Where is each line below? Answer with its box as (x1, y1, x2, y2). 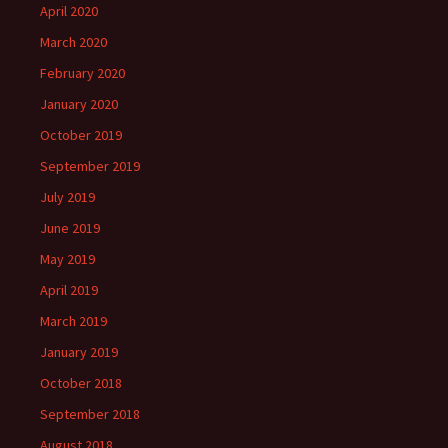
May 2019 (40, 250, 95, 269)
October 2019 (40, 126, 122, 145)
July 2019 (40, 188, 95, 207)
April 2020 (40, 2, 98, 21)
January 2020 (40, 95, 118, 114)
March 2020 (40, 33, 107, 52)
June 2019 (40, 219, 100, 238)
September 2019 (40, 157, 140, 176)
